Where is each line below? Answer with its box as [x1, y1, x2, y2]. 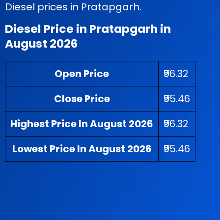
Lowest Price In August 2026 [12, 142, 152, 156]
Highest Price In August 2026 [10, 117, 153, 131]
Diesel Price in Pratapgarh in [5, 21, 171, 37]
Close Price [54, 92, 110, 106]
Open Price [55, 67, 109, 81]
